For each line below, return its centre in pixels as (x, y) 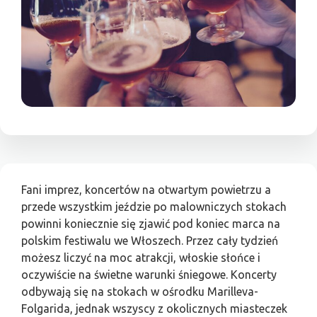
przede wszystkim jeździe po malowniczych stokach (154, 207)
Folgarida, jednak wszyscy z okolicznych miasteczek (154, 309)
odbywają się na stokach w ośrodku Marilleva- (140, 292)
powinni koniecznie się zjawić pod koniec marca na (151, 224)
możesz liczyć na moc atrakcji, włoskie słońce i (141, 258)
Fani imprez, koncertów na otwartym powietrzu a (146, 190)
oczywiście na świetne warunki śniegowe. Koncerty (149, 275)
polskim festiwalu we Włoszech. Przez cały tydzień (150, 241)
